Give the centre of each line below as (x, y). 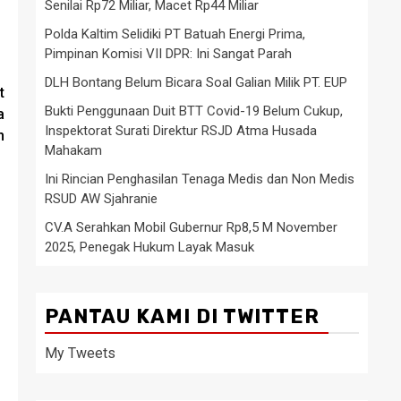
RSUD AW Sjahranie (101, 198)
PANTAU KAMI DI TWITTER (182, 316)
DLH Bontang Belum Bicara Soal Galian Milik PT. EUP (196, 82)
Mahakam (73, 150)
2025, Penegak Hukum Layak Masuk (149, 247)
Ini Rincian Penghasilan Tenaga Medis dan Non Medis (200, 179)
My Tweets (80, 353)
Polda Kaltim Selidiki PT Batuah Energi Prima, (175, 34)
